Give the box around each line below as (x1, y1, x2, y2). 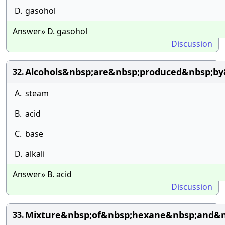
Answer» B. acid (13, 169, 72, 180)
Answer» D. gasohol (13, 26, 87, 37)
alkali (25, 148, 45, 159)
